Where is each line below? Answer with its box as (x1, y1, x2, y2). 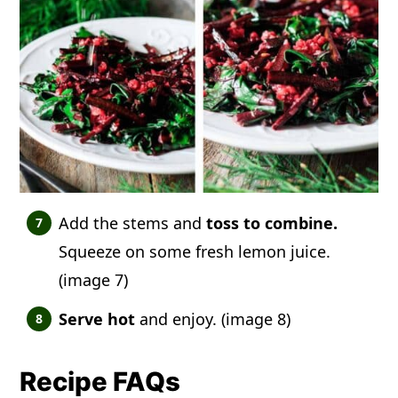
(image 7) (59, 268, 129, 291)
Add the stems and (59, 211, 207, 234)
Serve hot (59, 307, 136, 330)
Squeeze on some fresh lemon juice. (59, 240, 331, 262)
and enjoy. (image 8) (135, 307, 291, 330)
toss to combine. (206, 211, 338, 234)
